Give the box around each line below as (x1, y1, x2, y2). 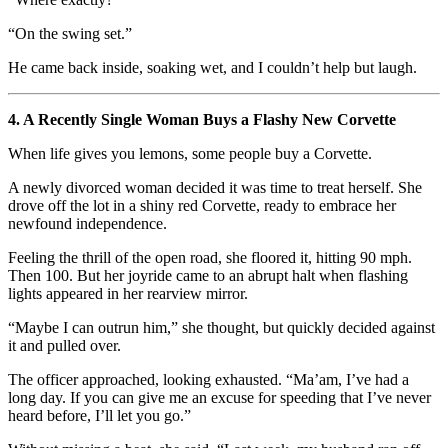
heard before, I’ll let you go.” (8, 406, 191, 424)
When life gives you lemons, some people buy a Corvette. (8, 144, 372, 162)
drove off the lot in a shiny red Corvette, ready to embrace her (8, 196, 396, 214)
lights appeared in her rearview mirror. (8, 284, 248, 302)
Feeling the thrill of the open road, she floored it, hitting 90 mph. (8, 248, 412, 266)
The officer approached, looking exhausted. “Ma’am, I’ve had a (8, 370, 409, 388)
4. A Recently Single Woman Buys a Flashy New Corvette (8, 110, 396, 128)
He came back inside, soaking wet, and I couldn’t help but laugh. (8, 58, 417, 76)
